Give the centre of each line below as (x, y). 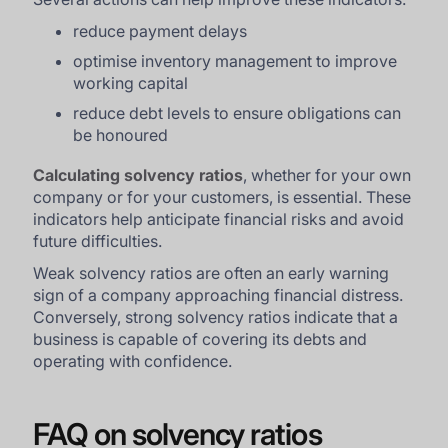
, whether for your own (327, 174)
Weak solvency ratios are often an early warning (211, 272)
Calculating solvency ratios (138, 174)
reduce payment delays (160, 30)
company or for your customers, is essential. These (222, 196)
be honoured (121, 134)
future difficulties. (98, 240)
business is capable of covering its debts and (200, 338)
